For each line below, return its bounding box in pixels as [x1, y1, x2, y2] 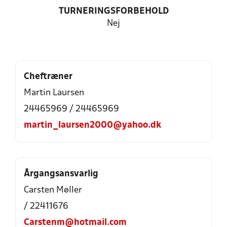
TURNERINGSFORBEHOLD [58, 7, 169, 16]
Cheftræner [24, 72, 72, 81]
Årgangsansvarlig [24, 170, 98, 178]
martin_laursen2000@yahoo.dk [24, 121, 161, 130]
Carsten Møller [24, 186, 82, 195]
